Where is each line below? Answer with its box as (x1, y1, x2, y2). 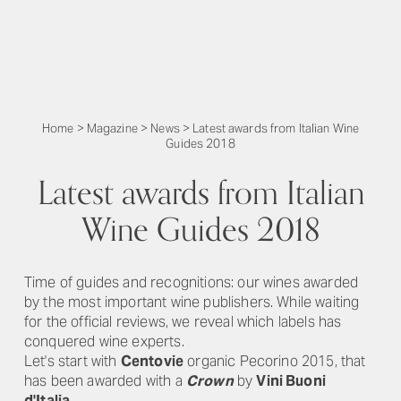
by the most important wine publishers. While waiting (24, 293, 360, 311)
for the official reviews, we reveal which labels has (24, 312, 342, 331)
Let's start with (24, 352, 121, 371)
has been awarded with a (24, 371, 186, 390)
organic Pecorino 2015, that (183, 352, 366, 371)
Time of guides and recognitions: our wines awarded (24, 273, 359, 292)
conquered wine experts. (24, 332, 184, 351)
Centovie (120, 352, 184, 371)
